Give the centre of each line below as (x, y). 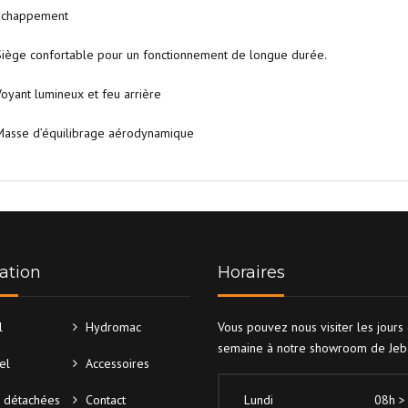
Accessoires (117, 364)
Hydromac (113, 327)
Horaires (251, 273)
